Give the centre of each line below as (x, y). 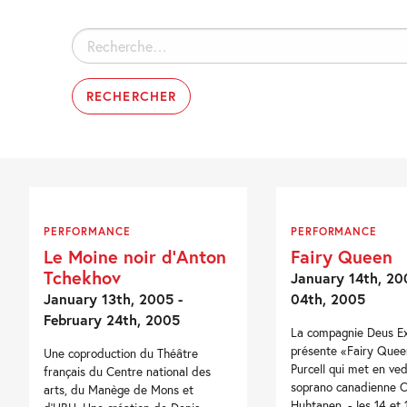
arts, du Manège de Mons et (119, 390)
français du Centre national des (128, 372)
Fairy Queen (341, 257)
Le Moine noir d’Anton (135, 257)
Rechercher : (106, 39)
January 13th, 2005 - (114, 299)
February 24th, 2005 (112, 320)
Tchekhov (83, 278)
